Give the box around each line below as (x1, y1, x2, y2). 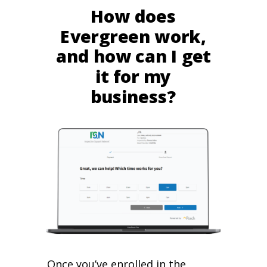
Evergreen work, (60, 24, 206, 48)
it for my (95, 64, 171, 88)
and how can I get (55, 44, 211, 68)
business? (91, 85, 176, 108)
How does (91, 4, 176, 28)
